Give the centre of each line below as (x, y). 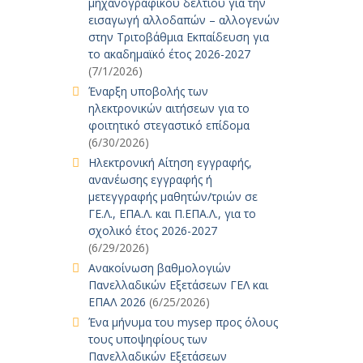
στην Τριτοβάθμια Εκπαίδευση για (178, 37)
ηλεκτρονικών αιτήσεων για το (169, 108)
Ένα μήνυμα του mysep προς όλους (183, 322)
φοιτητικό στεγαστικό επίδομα (170, 125)
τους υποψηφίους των (147, 339)
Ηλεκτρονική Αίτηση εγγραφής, (170, 162)
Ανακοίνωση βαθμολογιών (159, 268)
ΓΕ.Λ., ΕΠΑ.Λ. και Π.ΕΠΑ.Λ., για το (172, 214)
